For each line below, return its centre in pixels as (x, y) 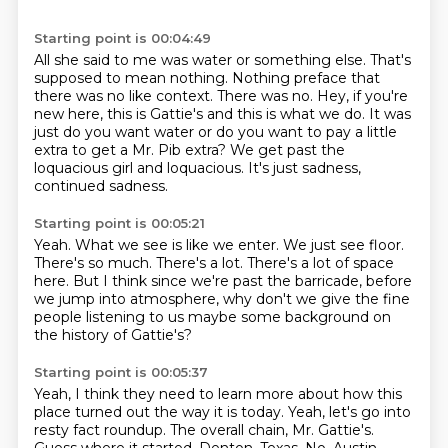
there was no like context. (125, 96)
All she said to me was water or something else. (201, 60)
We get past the (287, 150)
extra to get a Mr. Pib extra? (131, 150)
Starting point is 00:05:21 (119, 223)
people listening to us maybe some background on (212, 317)
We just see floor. (343, 245)
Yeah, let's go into (349, 412)
